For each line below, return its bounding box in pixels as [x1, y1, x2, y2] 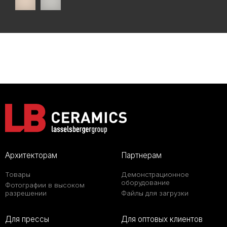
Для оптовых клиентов [121, 214, 203, 224]
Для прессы [5, 214, 49, 224]
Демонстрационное [121, 170, 189, 179]
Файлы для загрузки [121, 189, 188, 198]
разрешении [5, 189, 47, 198]
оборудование [121, 178, 170, 187]
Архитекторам [5, 150, 57, 161]
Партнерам [121, 150, 162, 161]
